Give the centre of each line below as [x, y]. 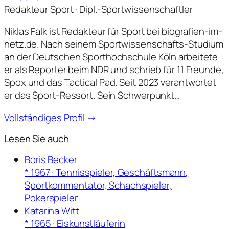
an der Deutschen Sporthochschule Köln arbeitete [111, 57]
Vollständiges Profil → [50, 117]
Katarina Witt [52, 210]
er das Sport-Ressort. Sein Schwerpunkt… [92, 95]
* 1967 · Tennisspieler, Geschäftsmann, [107, 172]
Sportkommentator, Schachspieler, [98, 185]
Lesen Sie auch [37, 139]
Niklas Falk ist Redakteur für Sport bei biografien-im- [113, 31]
